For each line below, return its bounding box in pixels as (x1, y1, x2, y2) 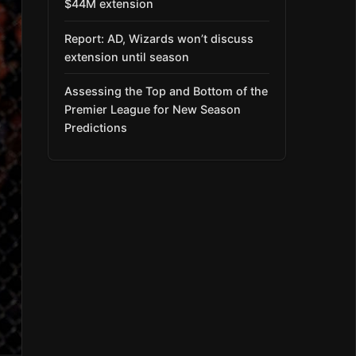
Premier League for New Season (64, 102, 241, 116)
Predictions (64, 120, 127, 134)
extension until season (64, 49, 189, 64)
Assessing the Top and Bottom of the (64, 83, 268, 98)
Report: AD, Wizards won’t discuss (64, 31, 253, 45)
